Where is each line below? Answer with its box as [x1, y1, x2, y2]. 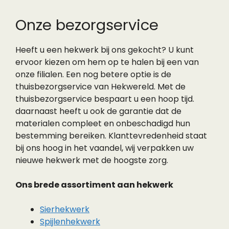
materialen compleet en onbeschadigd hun [15, 118, 190, 129]
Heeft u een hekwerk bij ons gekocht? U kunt [15, 44, 194, 56]
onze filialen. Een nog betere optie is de [15, 68, 171, 80]
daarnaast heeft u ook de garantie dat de [15, 105, 181, 117]
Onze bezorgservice [15, 15, 158, 35]
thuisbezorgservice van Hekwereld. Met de [15, 81, 186, 93]
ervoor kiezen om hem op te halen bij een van [15, 56, 199, 68]
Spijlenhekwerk [40, 216, 100, 227]
